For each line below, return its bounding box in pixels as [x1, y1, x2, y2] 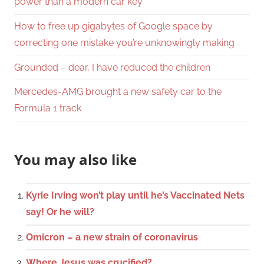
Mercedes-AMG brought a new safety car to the [14, 86, 222, 98]
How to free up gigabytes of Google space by [14, 20, 213, 32]
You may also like [14, 149, 137, 169]
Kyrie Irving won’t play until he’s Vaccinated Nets [26, 190, 245, 202]
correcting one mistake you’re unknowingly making [14, 37, 235, 48]
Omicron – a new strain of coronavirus [26, 232, 198, 243]
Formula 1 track [14, 103, 81, 114]
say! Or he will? [26, 206, 94, 218]
